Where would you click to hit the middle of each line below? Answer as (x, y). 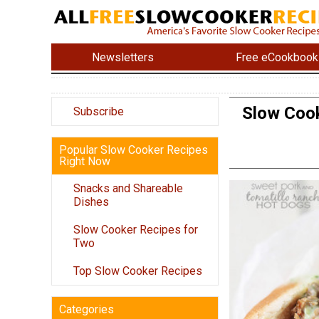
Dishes (91, 202)
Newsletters (123, 57)
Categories (87, 310)
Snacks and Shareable (128, 189)
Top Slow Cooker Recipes (138, 271)
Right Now (85, 162)
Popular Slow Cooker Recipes (134, 150)
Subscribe (99, 112)
